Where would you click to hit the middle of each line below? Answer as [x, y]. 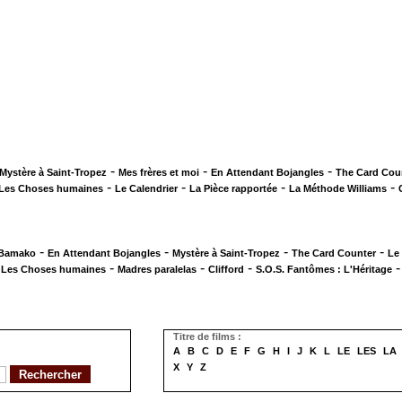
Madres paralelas [157, 269]
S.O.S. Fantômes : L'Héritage [324, 269]
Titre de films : [207, 336]
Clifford [226, 269]
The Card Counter [334, 253]
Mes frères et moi [159, 172]
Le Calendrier [146, 188]
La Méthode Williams [338, 188]
